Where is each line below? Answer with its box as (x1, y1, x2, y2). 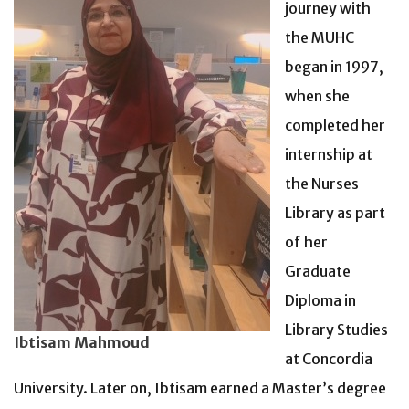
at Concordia (285, 349, 372, 368)
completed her (285, 115, 385, 134)
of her (285, 232, 328, 251)
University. (14, 378, 90, 397)
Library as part (285, 203, 385, 222)
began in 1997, (285, 57, 383, 76)
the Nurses (285, 173, 359, 193)
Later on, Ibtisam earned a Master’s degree (90, 378, 386, 397)
